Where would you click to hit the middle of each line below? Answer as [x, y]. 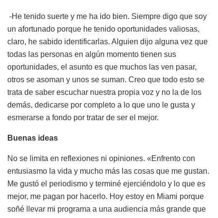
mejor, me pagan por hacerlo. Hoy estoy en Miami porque [106, 196]
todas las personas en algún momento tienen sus [92, 54]
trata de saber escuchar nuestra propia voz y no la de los [104, 92]
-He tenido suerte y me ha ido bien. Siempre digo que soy [107, 16]
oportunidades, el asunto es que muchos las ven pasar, [102, 67]
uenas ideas [36, 138]
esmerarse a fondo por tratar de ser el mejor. [83, 117]
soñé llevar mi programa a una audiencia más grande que [107, 209]
